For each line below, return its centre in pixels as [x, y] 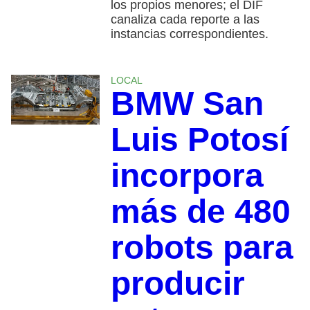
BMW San [187, 103]
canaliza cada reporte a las [185, 19]
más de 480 [200, 211]
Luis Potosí [199, 139]
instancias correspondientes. [189, 34]
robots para [202, 247]
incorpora [187, 175]
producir [177, 283]
